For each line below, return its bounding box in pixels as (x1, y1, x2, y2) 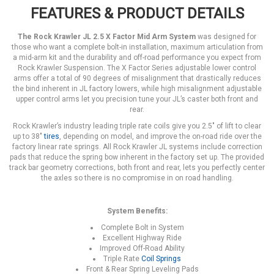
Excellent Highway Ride (103, 234, 182, 242)
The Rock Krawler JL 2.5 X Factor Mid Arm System (18, 32, 196, 41)
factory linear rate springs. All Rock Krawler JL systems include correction (12, 143, 262, 151)
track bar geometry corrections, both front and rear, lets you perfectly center (9, 163, 265, 172)
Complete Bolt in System (100, 223, 184, 232)
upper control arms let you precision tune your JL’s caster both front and (16, 95, 258, 103)
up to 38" (12, 132, 44, 141)
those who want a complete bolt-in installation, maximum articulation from (11, 43, 263, 51)
